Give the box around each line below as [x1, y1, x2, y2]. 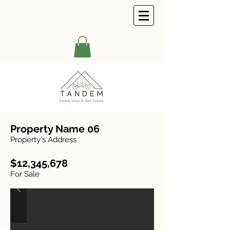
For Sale [10, 169, 40, 179]
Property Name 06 [10, 122, 100, 135]
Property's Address [10, 135, 76, 144]
